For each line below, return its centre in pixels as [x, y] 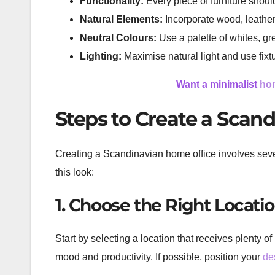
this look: [75, 172]
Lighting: [101, 56]
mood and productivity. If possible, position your [159, 257]
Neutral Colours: [118, 37]
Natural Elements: [121, 19]
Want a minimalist [218, 84]
